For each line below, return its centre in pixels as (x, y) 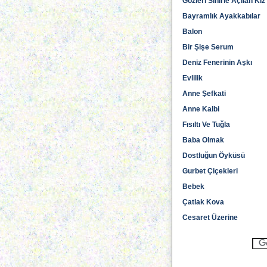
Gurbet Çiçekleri (210, 171)
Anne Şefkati (204, 94)
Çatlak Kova (203, 202)
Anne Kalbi (201, 109)
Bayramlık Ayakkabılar (221, 16)
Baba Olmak (203, 140)
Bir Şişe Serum (208, 47)
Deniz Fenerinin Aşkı (217, 63)
